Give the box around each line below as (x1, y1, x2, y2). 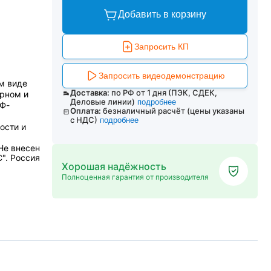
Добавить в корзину (118, 9, 206, 19)
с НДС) (70, 115, 98, 125)
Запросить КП (134, 42, 189, 51)
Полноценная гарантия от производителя (62, 172, 209, 181)
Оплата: (70, 106, 102, 116)
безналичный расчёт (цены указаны (103, 106, 245, 116)
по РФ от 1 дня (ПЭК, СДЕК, (111, 88, 217, 97)
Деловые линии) (70, 97, 135, 106)
